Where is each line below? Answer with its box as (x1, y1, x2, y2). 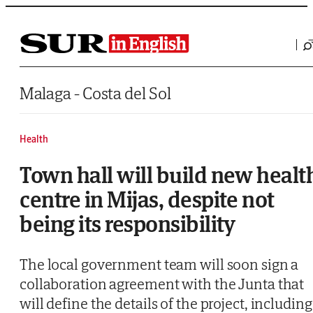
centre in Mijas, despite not (20, 184, 275, 214)
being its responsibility (20, 209, 235, 238)
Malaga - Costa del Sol (20, 82, 171, 104)
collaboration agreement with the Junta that (20, 274, 305, 294)
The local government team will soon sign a (20, 254, 299, 275)
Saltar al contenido (5, 5, 71, 15)
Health (20, 133, 48, 145)
